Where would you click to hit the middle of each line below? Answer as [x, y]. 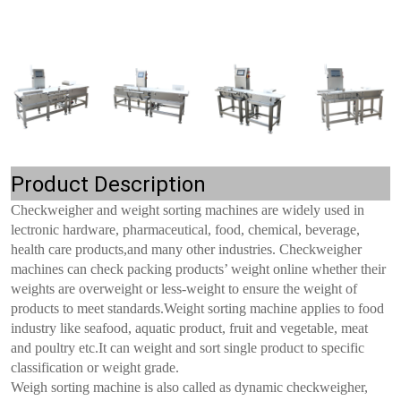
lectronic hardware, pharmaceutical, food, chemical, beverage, [185, 230]
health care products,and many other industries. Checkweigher [186, 249]
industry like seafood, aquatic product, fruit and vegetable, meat [189, 328]
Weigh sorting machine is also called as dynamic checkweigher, [189, 387]
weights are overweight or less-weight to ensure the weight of [184, 289]
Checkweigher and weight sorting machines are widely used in [188, 210]
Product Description [108, 184]
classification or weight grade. [95, 367]
